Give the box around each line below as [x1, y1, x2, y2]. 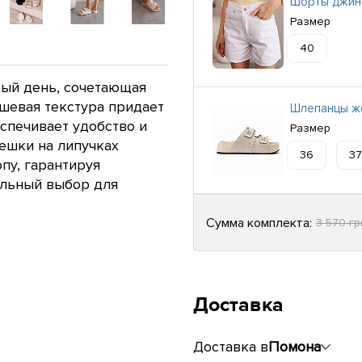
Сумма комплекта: [206, 214, 312, 231]
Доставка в [193, 338, 268, 356]
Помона [268, 338, 321, 356]
